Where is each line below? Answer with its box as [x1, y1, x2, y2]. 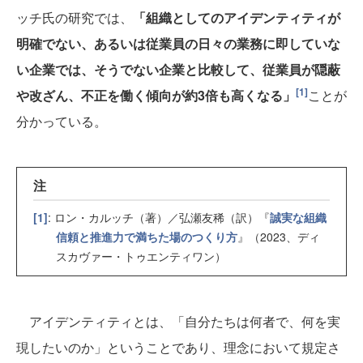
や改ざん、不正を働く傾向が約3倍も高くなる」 [16, 86, 296, 105]
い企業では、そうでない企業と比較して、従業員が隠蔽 [16, 60, 340, 79]
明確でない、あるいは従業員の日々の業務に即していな [16, 34, 340, 53]
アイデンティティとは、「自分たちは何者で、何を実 [16, 312, 340, 331]
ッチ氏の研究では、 [16, 8, 133, 28]
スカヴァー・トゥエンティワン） [55, 247, 226, 264]
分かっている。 [16, 112, 107, 131]
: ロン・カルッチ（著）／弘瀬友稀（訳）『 [48, 208, 270, 225]
